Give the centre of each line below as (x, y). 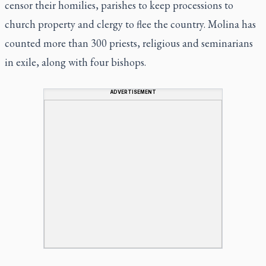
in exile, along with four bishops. (75, 62)
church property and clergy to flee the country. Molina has (130, 24)
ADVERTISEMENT (133, 92)
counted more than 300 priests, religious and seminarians (129, 43)
